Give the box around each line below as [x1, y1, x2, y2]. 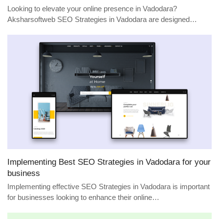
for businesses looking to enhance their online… [7, 193, 159, 201]
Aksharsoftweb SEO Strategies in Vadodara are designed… [7, 16, 197, 24]
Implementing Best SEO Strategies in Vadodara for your [7, 156, 211, 167]
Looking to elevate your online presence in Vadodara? [7, 5, 177, 13]
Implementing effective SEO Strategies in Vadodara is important [7, 182, 210, 191]
